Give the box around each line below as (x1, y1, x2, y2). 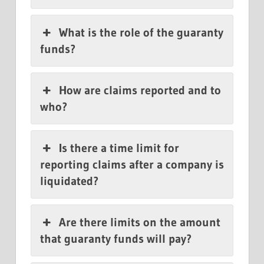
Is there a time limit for (59, 141, 180, 156)
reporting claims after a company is (40, 157, 224, 172)
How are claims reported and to (59, 83, 222, 98)
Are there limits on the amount (59, 215, 221, 230)
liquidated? (40, 174, 98, 189)
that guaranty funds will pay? (40, 232, 192, 246)
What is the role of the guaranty (59, 25, 224, 40)
